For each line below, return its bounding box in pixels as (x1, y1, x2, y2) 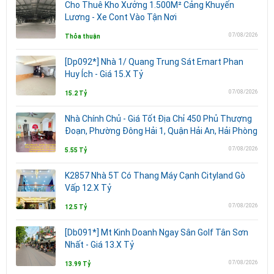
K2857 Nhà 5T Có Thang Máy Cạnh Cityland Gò (65, 170, 245, 180)
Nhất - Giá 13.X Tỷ (65, 239, 134, 250)
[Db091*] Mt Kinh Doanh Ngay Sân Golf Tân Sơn (65, 227, 248, 237)
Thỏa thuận (65, 32, 100, 40)
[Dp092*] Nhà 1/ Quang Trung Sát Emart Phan (65, 56, 243, 67)
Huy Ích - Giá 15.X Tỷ (65, 68, 143, 79)
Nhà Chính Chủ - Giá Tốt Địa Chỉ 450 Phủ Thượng (65, 113, 252, 124)
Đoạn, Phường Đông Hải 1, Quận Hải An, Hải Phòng (65, 125, 257, 136)
